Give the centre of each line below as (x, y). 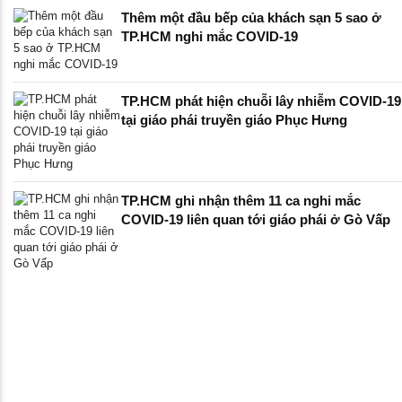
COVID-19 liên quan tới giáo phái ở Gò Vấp (256, 220)
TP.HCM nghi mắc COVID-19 (210, 37)
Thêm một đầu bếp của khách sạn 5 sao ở (251, 18)
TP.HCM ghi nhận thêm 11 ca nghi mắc (241, 201)
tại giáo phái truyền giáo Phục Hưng (234, 120)
